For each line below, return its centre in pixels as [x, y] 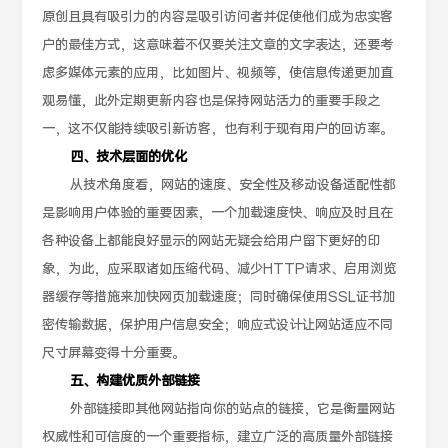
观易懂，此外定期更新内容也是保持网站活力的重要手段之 [211, 102]
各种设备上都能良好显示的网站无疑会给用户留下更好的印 [211, 242]
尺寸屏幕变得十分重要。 [114, 354]
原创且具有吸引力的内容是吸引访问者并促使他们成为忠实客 [218, 18]
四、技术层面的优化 [129, 158]
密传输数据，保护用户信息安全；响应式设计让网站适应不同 [218, 326]
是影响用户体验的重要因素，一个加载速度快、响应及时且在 [218, 214]
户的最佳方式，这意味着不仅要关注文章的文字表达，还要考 [218, 46]
